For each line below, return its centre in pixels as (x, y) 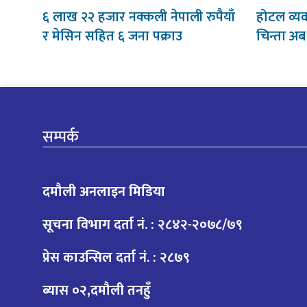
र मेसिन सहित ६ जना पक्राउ (112, 36)
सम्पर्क (61, 137)
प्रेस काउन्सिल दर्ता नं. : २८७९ (116, 257)
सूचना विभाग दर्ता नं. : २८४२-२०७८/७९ (143, 224)
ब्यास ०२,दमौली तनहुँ (97, 290)
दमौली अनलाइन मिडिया (106, 192)
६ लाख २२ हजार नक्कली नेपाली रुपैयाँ (139, 17)
